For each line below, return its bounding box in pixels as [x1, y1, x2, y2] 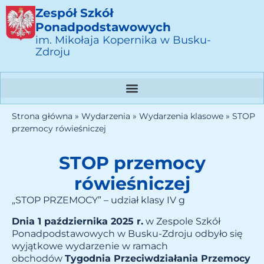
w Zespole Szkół [143, 215, 220, 227]
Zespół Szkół [35, 6, 113, 20]
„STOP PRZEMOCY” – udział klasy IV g [12, 194, 185, 206]
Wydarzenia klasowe [139, 111, 223, 122]
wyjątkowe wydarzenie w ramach [12, 240, 168, 252]
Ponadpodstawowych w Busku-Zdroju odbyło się [12, 227, 243, 239]
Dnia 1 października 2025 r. [12, 215, 143, 227]
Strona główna [12, 111, 72, 122]
